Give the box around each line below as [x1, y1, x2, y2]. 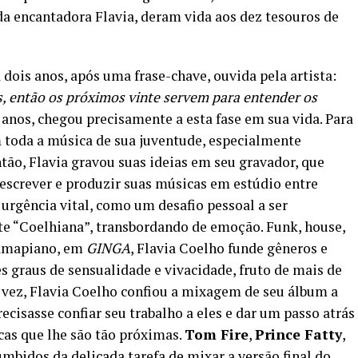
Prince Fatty [255, 325, 342, 344]
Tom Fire [185, 325, 249, 344]
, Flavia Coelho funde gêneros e [130, 239, 328, 257]
